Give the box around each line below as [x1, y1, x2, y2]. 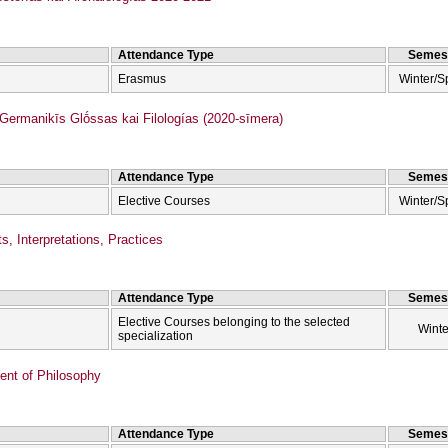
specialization [118, 329, 194, 344]
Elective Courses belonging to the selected [118, 315, 351, 330]
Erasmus [118, 72, 167, 87]
